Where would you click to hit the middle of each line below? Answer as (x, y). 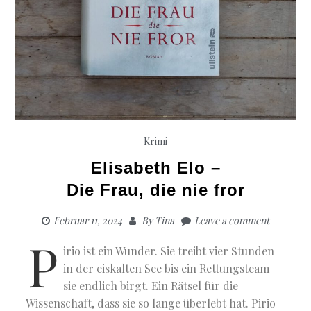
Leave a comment (232, 220)
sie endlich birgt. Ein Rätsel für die (151, 285)
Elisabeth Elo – (155, 167)
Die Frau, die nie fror (155, 190)
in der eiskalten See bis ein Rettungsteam (167, 268)
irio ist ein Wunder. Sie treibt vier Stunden (169, 251)
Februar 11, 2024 (88, 220)
